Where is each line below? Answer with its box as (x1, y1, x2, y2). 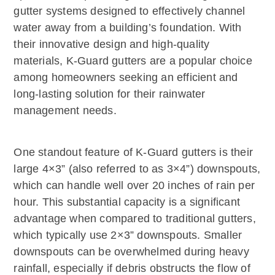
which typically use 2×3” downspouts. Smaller (14, 229, 242, 242)
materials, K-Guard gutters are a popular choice (14, 54, 252, 67)
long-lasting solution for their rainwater (14, 87, 206, 100)
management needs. (14, 104, 117, 117)
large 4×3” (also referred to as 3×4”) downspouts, (14, 163, 261, 176)
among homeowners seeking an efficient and (14, 71, 238, 83)
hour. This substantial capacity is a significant (14, 196, 240, 209)
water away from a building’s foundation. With (14, 21, 242, 34)
